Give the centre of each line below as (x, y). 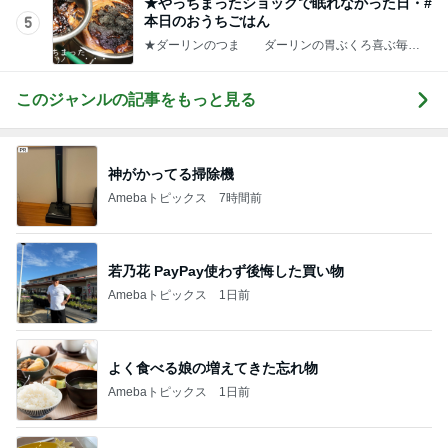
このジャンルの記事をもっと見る (136, 99)
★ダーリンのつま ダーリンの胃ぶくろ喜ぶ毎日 (282, 44)
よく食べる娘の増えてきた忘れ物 (213, 367)
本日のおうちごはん (207, 20)
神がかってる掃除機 (171, 173)
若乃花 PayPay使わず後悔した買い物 (226, 270)
